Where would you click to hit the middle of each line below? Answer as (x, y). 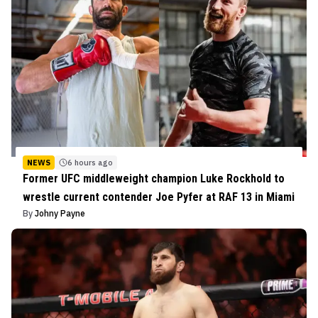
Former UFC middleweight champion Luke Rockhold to (154, 178)
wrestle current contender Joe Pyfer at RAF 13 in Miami (159, 197)
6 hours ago (90, 162)
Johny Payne (60, 213)
